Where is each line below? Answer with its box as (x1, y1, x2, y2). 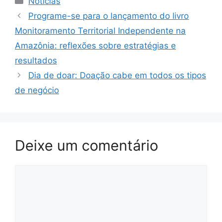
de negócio (15, 85, 59, 96)
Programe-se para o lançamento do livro (28, 11, 189, 21)
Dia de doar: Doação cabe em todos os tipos (28, 70, 207, 81)
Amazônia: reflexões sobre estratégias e (15, 41, 176, 51)
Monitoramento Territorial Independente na (15, 26, 186, 36)
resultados (15, 55, 57, 66)
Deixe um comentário (15, 137, 158, 155)
